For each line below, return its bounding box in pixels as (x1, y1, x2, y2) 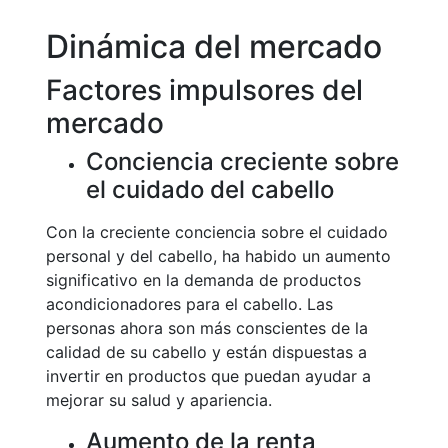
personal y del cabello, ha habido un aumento (46, 246, 391, 266)
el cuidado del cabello (86, 175, 334, 204)
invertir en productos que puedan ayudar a (46, 366, 371, 386)
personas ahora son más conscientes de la (46, 318, 368, 338)
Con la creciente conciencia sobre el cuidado (46, 222, 388, 242)
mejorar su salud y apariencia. (46, 390, 272, 410)
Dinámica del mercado (46, 27, 382, 66)
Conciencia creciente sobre (86, 147, 399, 176)
